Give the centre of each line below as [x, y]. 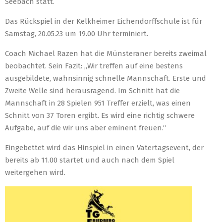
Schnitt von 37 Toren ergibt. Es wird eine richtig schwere [100, 115]
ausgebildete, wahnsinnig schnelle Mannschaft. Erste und [106, 78]
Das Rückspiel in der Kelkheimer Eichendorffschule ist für [104, 21]
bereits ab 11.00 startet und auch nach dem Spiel [90, 160]
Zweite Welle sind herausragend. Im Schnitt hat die [92, 91]
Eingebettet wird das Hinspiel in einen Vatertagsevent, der [104, 148]
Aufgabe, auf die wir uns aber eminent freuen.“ [85, 128]
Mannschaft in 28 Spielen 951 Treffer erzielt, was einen [98, 103]
